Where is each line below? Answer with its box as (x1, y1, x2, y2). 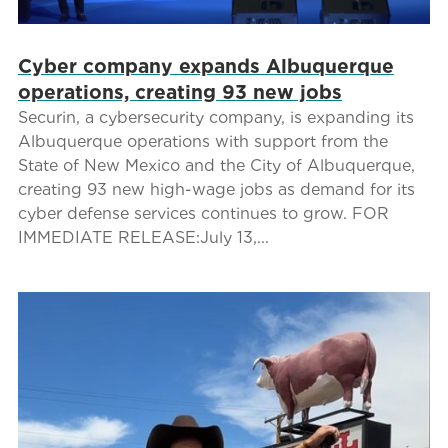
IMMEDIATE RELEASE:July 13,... (17, 227, 269, 247)
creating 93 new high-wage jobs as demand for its (17, 179, 415, 199)
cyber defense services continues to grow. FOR (17, 203, 389, 223)
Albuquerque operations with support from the (17, 131, 388, 151)
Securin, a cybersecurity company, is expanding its (17, 107, 414, 127)
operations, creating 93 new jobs (17, 80, 342, 104)
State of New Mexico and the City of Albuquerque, (17, 155, 415, 175)
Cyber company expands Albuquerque (17, 54, 394, 78)
